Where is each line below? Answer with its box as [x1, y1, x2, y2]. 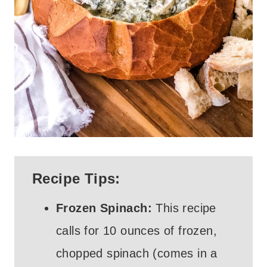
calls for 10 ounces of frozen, [56, 224, 217, 238]
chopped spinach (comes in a [56, 247, 218, 260]
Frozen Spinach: [56, 201, 152, 215]
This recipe [152, 201, 216, 215]
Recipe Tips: [32, 170, 120, 187]
